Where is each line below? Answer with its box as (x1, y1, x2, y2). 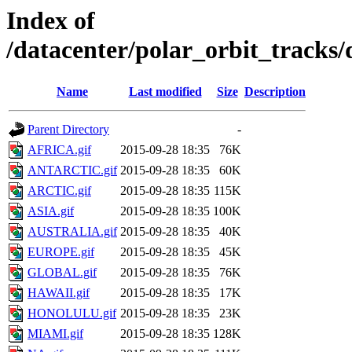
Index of (6, 6, 95, 35)
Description (244, 85, 306, 99)
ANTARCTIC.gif (27, 163, 117, 178)
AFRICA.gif (27, 143, 91, 157)
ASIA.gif (27, 204, 74, 218)
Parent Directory (27, 123, 109, 137)
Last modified (128, 85, 202, 99)
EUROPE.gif (27, 245, 94, 259)
